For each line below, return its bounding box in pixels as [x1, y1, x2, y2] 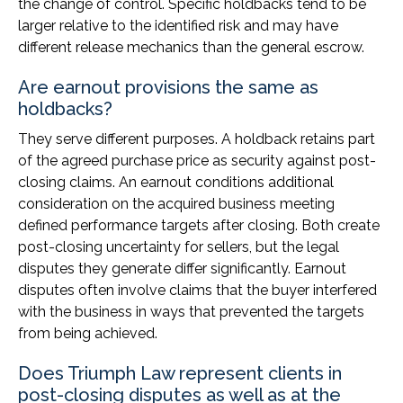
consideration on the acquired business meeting [18, 195, 335, 213]
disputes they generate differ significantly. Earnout [18, 260, 346, 278]
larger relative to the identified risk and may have [18, 17, 338, 35]
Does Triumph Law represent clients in [18, 363, 342, 385]
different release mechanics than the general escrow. [18, 39, 364, 57]
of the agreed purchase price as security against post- [18, 152, 376, 170]
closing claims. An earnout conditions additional [18, 174, 334, 192]
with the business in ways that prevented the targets [18, 303, 364, 321]
